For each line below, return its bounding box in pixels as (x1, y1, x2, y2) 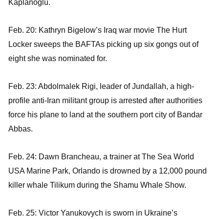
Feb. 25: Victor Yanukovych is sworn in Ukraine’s (8, 208, 177, 217)
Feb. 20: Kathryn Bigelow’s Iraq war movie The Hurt (8, 25, 187, 34)
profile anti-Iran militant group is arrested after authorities (8, 96, 202, 105)
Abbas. (8, 124, 33, 133)
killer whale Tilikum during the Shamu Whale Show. (8, 180, 186, 189)
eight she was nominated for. (8, 54, 107, 63)
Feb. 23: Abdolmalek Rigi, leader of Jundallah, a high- (8, 82, 194, 90)
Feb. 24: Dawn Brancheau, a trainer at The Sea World (8, 152, 194, 161)
